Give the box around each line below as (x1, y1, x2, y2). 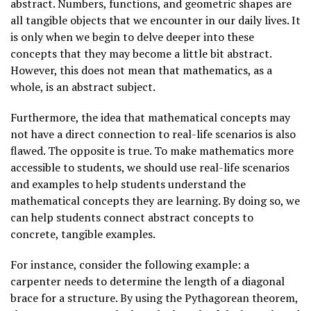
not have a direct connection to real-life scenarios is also (10, 126, 296, 142)
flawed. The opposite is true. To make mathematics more (10, 142, 294, 158)
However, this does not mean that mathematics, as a (10, 62, 272, 78)
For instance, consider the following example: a (10, 256, 249, 272)
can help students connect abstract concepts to (10, 209, 253, 225)
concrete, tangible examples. (10, 226, 155, 242)
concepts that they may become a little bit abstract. (10, 45, 271, 61)
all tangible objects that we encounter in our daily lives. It (10, 12, 301, 28)
